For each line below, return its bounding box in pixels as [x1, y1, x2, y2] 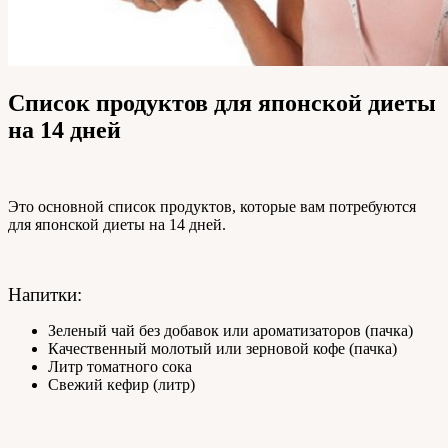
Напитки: [8, 284, 82, 306]
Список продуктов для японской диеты [8, 90, 436, 117]
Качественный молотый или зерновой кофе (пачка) [48, 340, 397, 358]
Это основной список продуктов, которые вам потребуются [8, 198, 416, 216]
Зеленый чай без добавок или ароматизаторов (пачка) [48, 322, 413, 340]
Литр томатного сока [48, 358, 192, 376]
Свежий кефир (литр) [48, 376, 195, 394]
